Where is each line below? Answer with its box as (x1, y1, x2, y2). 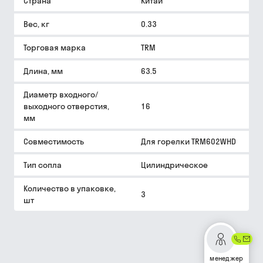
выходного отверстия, (23, 101, 109, 112)
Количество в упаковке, (23, 183, 116, 194)
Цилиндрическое (141, 160, 208, 170)
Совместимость (23, 136, 84, 147)
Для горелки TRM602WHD (141, 136, 236, 147)
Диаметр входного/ (23, 89, 98, 100)
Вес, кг (23, 19, 49, 29)
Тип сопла (23, 160, 62, 170)
